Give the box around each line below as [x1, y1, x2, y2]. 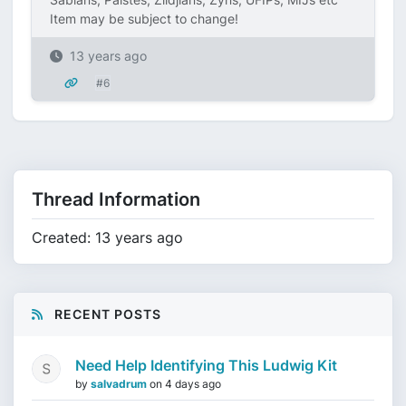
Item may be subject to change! [50, 11, 238, 26]
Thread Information [32, 188, 200, 210]
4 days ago [165, 377, 221, 391]
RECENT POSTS [51, 306, 161, 322]
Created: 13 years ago [32, 228, 183, 246]
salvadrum [91, 377, 150, 391]
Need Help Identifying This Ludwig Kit [75, 356, 337, 374]
